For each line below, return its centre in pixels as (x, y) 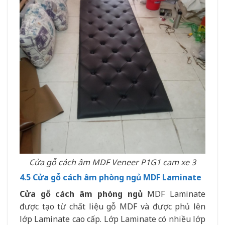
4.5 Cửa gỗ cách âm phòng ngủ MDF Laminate (110, 177)
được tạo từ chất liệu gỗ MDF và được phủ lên (113, 206)
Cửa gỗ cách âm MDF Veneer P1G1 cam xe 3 (113, 162)
